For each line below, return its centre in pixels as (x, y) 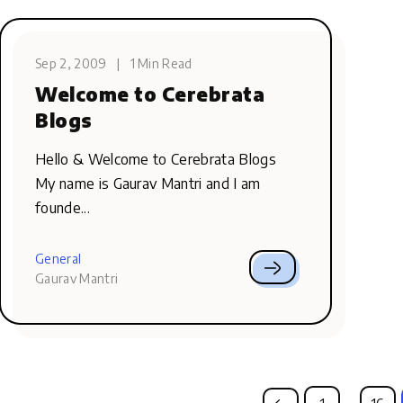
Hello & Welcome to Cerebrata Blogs (156, 159)
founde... (63, 208)
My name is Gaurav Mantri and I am (148, 184)
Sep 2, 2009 (71, 63)
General (58, 259)
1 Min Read (161, 63)
